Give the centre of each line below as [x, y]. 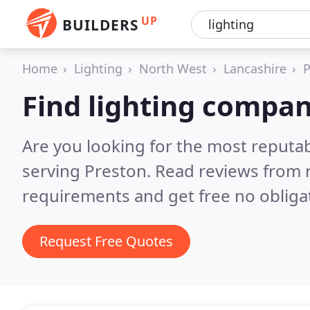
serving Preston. [89, 171]
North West [173, 69]
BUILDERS [100, 25]
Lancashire [255, 69]
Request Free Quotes [106, 241]
